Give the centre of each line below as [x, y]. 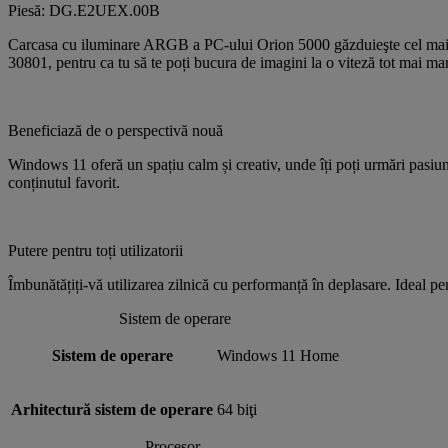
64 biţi [237, 409]
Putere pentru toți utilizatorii [95, 250]
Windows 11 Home [278, 355]
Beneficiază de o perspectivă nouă [115, 130]
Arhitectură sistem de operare [112, 409]
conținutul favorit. [64, 182]
